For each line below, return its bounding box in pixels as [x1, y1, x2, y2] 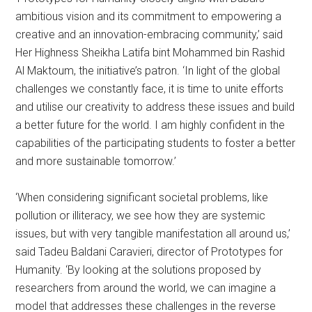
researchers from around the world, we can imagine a [15, 281, 276, 295]
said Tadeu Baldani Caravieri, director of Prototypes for [15, 245, 283, 258]
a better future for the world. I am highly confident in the [15, 118, 286, 132]
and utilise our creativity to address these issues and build [15, 100, 295, 114]
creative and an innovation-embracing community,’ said [15, 28, 283, 41]
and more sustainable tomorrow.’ [15, 155, 177, 168]
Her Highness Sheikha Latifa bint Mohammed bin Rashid [15, 46, 286, 59]
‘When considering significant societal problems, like [15, 191, 269, 204]
